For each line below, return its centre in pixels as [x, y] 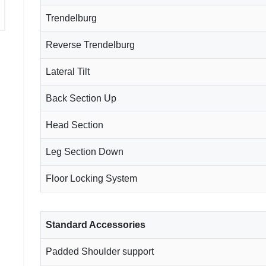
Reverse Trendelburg [90, 45]
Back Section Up [82, 98]
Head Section [76, 125]
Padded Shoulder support [100, 251]
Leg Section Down [85, 151]
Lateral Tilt [68, 71]
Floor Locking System [91, 178]
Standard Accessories [96, 224]
